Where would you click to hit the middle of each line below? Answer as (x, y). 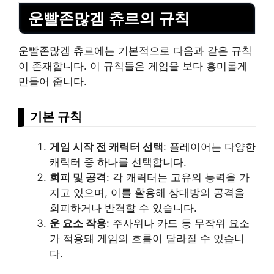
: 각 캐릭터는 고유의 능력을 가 (178, 178)
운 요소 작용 (78, 224)
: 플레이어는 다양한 (209, 147)
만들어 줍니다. (53, 82)
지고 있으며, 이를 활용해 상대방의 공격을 (147, 193)
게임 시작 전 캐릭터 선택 (106, 147)
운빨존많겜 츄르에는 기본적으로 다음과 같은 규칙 (135, 51)
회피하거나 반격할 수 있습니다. (123, 208)
